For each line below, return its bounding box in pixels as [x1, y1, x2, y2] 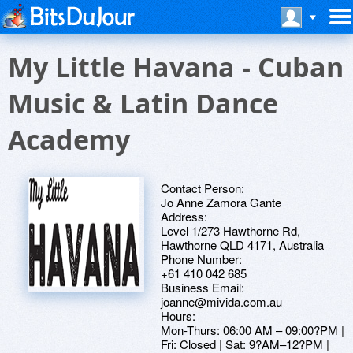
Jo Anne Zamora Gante [161, 194, 281, 210]
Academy [8, 121, 130, 158]
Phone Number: [161, 251, 242, 267]
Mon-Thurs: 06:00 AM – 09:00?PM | [161, 321, 344, 338]
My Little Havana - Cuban [8, 49, 344, 85]
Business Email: [161, 279, 244, 295]
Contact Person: [161, 180, 244, 196]
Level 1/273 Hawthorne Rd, [161, 222, 300, 239]
